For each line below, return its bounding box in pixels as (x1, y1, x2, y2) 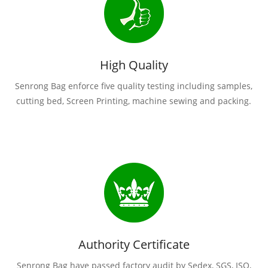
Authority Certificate (78, 236, 190, 253)
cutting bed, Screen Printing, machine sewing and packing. (16, 95, 252, 107)
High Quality (99, 57, 168, 74)
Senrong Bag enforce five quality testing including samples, (15, 80, 253, 92)
